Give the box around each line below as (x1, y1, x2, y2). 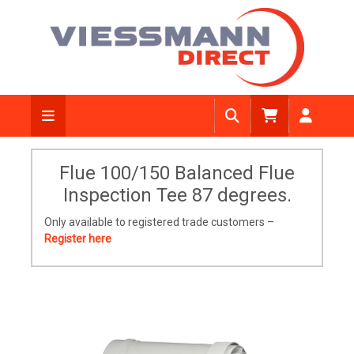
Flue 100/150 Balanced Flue (59, 162, 295, 184)
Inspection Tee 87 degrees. (62, 184, 292, 206)
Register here (44, 232, 111, 245)
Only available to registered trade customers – (44, 216, 274, 228)
